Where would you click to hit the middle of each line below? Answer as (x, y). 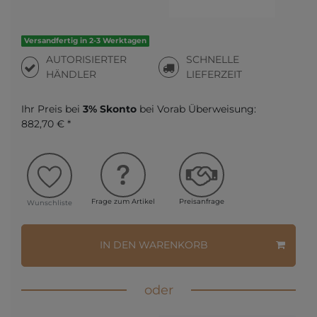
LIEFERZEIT (214, 74)
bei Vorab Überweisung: (196, 109)
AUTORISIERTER (87, 59)
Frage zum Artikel (123, 201)
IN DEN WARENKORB (154, 245)
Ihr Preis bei (52, 109)
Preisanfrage (202, 201)
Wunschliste (50, 202)
